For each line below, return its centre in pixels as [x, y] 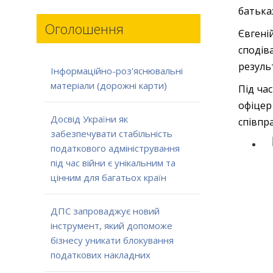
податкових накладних [100, 255]
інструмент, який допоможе [111, 226]
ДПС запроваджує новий [105, 211]
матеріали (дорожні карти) [108, 86]
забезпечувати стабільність [111, 134]
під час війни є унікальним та [113, 163]
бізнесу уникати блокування [112, 240]
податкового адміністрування [115, 148]
